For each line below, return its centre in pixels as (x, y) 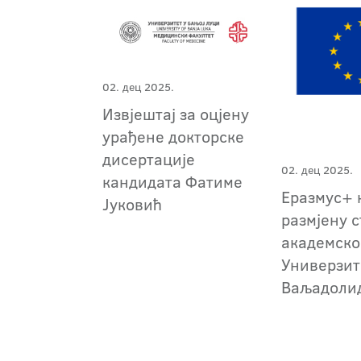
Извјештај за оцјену (176, 113)
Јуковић (132, 203)
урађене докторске (173, 136)
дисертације (149, 158)
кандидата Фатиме (172, 181)
